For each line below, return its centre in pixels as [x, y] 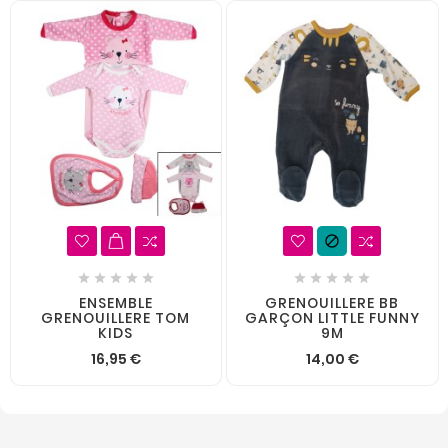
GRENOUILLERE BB [332, 303]
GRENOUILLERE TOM [116, 318]
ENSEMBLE [115, 303]
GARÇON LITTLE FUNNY [332, 318]
